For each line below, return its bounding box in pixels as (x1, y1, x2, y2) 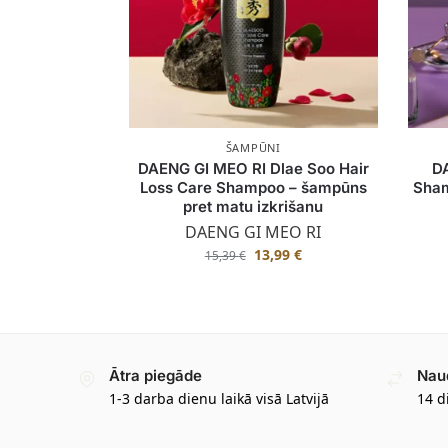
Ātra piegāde (109, 366, 202, 386)
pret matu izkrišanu (183, 196, 324, 216)
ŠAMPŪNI (225, 139, 281, 155)
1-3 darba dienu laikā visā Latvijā (109, 388, 329, 408)
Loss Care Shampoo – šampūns (139, 177, 367, 197)
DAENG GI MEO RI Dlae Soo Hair (137, 158, 369, 178)
